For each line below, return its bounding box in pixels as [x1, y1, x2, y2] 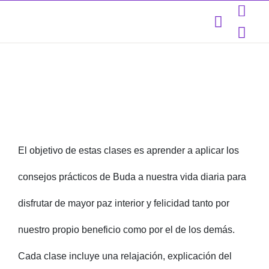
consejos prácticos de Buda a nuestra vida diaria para [18, 172, 246, 182]
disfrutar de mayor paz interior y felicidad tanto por [18, 198, 229, 208]
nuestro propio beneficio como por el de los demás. [18, 225, 235, 235]
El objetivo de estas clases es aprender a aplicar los [18, 145, 239, 156]
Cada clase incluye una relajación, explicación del [18, 251, 232, 261]
